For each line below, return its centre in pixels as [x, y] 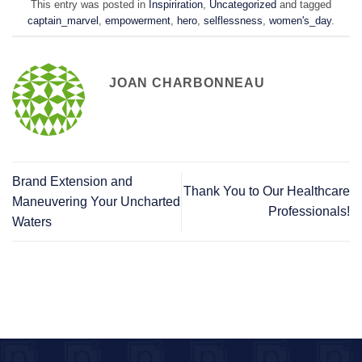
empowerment [138, 21]
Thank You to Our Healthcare [267, 192]
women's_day [300, 21]
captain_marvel [63, 21]
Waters [32, 221]
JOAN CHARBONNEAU [187, 82]
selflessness [233, 21]
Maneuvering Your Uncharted [96, 201]
